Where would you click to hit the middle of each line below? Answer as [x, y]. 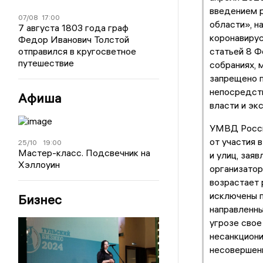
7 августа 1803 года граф [74, 28]
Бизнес [40, 200]
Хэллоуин [39, 164]
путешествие [46, 63]
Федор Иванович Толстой [74, 39]
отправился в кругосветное [77, 51]
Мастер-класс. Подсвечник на [85, 153]
